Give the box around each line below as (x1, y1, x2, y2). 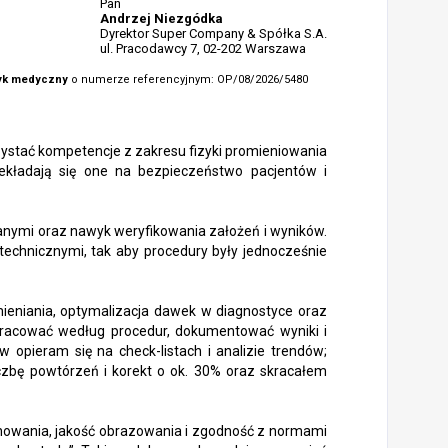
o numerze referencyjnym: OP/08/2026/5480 (68, 73, 308, 86)
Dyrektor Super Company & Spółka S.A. (100, 26, 327, 41)
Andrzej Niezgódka (100, 11, 223, 26)
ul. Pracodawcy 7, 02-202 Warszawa (100, 41, 306, 56)
